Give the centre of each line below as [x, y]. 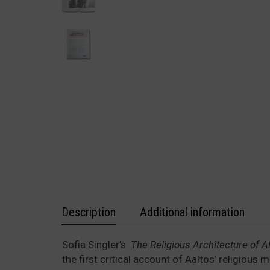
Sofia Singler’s [95, 245]
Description [89, 212]
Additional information [192, 212]
